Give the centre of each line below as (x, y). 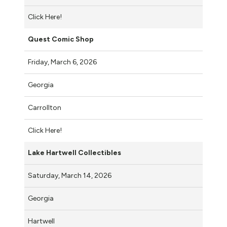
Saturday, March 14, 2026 (70, 175)
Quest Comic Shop (61, 39)
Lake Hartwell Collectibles (74, 153)
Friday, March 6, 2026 (63, 62)
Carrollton (45, 107)
